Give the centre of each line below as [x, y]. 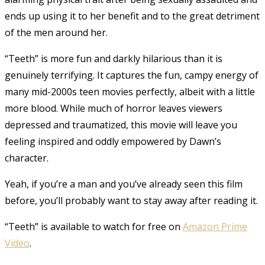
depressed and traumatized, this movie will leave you [121, 125]
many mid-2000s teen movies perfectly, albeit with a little [130, 91]
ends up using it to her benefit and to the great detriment [132, 16]
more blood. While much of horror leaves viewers [114, 108]
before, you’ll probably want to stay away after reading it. [131, 200]
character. [27, 158]
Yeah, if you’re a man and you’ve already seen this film [124, 184]
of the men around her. [56, 32]
